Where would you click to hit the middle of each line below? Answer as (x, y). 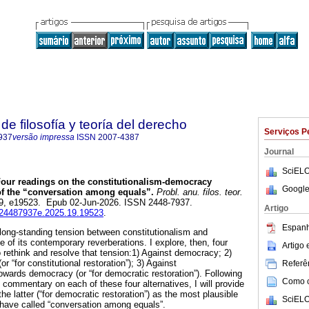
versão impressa (43, 137)
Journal (279, 152)
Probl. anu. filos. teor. (198, 192)
